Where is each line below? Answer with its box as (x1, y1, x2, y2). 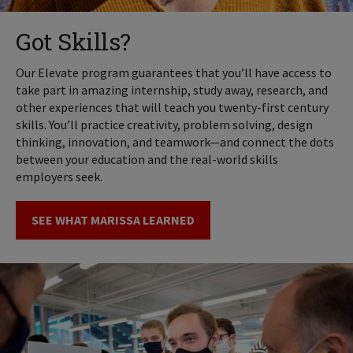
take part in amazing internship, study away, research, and (16, 81, 328, 98)
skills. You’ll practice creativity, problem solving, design (16, 116, 313, 132)
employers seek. (16, 168, 102, 184)
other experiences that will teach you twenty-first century (16, 98, 329, 115)
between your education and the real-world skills (16, 150, 278, 167)
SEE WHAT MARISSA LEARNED (32, 212, 195, 229)
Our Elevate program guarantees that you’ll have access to (16, 64, 332, 80)
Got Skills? (16, 25, 131, 57)
